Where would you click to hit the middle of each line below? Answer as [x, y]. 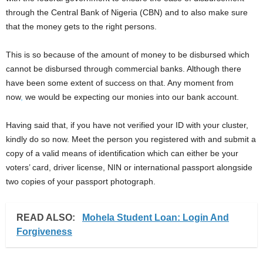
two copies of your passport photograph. [81, 181]
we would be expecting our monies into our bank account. [131, 97]
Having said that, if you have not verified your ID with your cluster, [127, 125]
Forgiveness [44, 232]
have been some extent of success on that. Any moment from [120, 83]
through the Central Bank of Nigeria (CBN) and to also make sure [127, 12]
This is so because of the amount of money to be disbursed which [128, 55]
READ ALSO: [47, 218]
